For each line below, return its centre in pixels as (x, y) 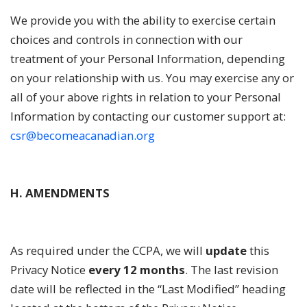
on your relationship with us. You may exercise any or (152, 78)
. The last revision (232, 270)
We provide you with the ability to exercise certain (143, 20)
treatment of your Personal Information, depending (148, 59)
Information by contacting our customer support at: (148, 116)
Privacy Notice (49, 270)
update (226, 250)
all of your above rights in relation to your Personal (146, 97)
